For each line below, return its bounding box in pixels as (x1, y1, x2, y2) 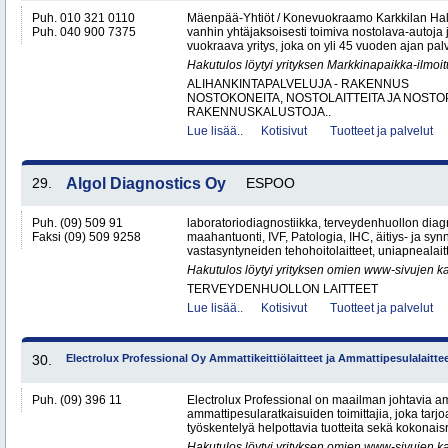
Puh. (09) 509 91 (32, 216, 123, 230)
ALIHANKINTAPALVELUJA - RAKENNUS (187, 77, 409, 91)
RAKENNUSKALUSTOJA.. (187, 105, 331, 119)
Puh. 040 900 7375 (32, 25, 136, 39)
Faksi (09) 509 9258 (32, 230, 141, 244)
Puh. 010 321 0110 (32, 11, 135, 25)
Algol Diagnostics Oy (66, 175, 226, 192)
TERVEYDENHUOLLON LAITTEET (187, 282, 378, 296)
